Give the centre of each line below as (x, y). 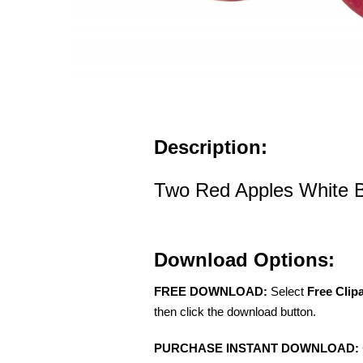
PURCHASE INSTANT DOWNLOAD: (256, 348)
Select (287, 291)
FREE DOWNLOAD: (211, 291)
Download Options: (244, 259)
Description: (211, 147)
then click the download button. (235, 311)
